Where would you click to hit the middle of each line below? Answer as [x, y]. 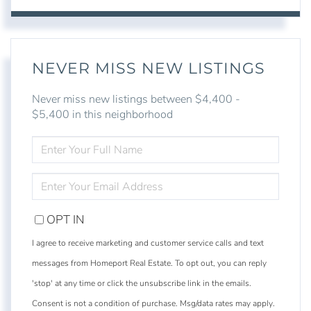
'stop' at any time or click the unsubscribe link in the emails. [142, 284]
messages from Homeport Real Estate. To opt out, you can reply [149, 263]
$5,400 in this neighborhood [102, 115]
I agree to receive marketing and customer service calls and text [148, 243]
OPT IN [66, 220]
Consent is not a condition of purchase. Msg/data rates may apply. [153, 304]
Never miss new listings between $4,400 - [136, 100]
